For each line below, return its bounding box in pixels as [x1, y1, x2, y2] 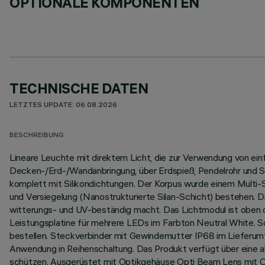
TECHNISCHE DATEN [9, 79, 148, 97]
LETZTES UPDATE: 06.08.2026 [9, 102, 117, 109]
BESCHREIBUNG [9, 132, 64, 140]
